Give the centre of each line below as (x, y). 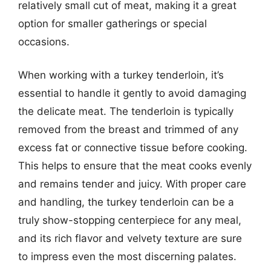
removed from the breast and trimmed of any (128, 129)
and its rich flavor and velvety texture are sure (130, 238)
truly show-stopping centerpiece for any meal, (130, 220)
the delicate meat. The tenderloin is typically (126, 111)
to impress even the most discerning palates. (127, 256)
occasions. (44, 41)
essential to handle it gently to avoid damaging (132, 93)
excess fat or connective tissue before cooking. (133, 148)
